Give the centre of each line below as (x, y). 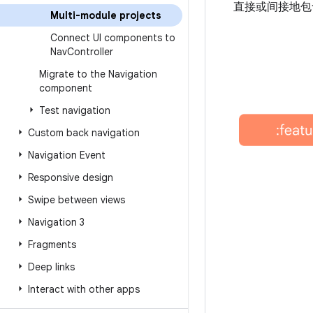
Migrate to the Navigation (98, 74)
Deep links (51, 267)
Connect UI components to (113, 38)
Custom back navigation (84, 133)
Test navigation (75, 110)
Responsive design (71, 177)
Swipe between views (77, 200)
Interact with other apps (84, 289)
